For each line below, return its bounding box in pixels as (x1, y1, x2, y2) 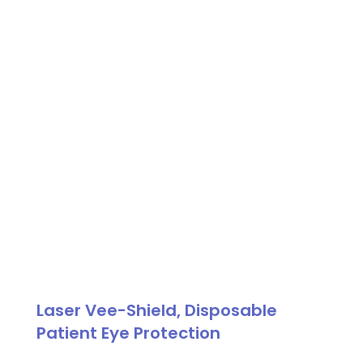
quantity (35, 41, 92, 61)
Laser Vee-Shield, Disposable (36, 298, 277, 322)
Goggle (35, 19, 84, 39)
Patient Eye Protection (36, 321, 220, 344)
